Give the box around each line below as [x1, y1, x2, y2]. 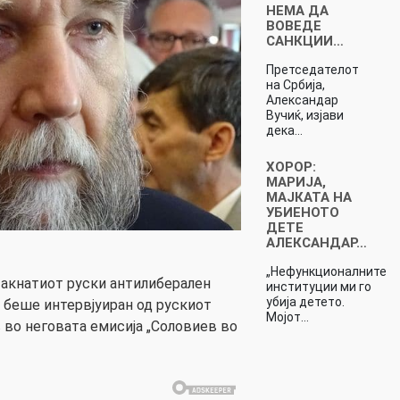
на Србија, [265, 77, 325, 92]
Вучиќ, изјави [265, 107, 344, 122]
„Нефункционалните [265, 263, 387, 279]
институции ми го [265, 279, 371, 294]
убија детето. [265, 294, 345, 309]
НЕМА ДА [265, 2, 329, 19]
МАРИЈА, [265, 173, 326, 190]
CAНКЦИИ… [265, 32, 344, 49]
